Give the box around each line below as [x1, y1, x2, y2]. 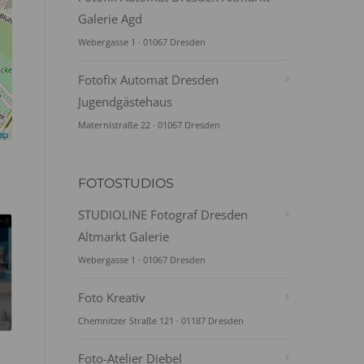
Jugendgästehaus [78, 93, 172, 110]
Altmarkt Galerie [78, 228, 169, 245]
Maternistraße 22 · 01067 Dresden [78, 119, 220, 131]
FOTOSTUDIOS [78, 175, 174, 191]
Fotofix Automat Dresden [78, 71, 219, 88]
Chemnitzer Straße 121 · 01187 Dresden [78, 314, 244, 327]
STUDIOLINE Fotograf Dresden [78, 206, 248, 223]
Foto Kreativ [78, 289, 145, 305]
